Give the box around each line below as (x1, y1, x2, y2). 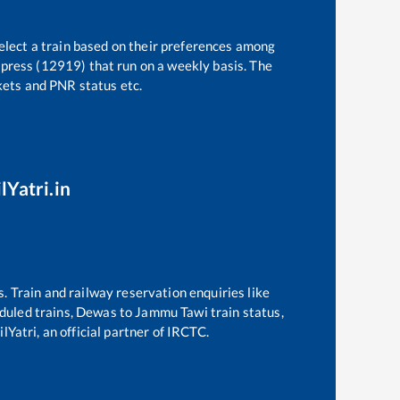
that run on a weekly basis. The (86, 56, 272, 73)
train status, (207, 303, 284, 320)
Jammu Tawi (135, 303, 208, 320)
